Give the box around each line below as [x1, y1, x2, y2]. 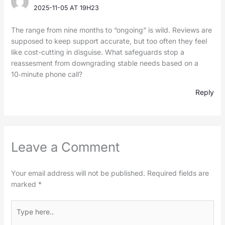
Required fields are [147, 169, 209, 178]
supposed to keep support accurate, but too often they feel [11, 37, 207, 46]
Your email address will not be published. [11, 169, 145, 178]
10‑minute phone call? [11, 70, 82, 79]
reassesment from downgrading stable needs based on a [11, 59, 198, 68]
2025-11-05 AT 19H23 [34, 4, 99, 12]
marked [11, 180, 38, 189]
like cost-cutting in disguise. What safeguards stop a [11, 48, 184, 57]
